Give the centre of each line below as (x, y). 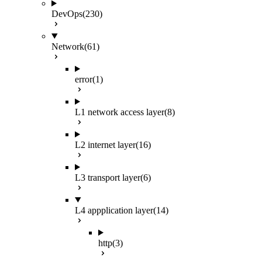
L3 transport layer (108, 177)
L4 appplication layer (114, 210)
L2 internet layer (105, 145)
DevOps (67, 14)
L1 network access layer (120, 112)
